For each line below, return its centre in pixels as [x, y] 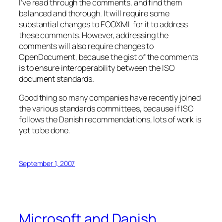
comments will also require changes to [86, 46]
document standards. [57, 79]
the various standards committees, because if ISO [107, 109]
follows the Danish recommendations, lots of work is [110, 120]
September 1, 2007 [47, 164]
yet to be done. [45, 131]
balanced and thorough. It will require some [94, 13]
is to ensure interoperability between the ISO [97, 68]
